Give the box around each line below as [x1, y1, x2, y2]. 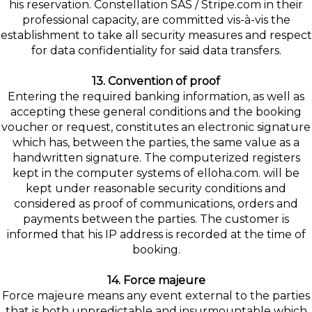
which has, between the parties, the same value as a [13, 136, 299, 149]
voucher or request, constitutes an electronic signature [1, 120, 311, 134]
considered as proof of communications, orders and [14, 197, 298, 210]
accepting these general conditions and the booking [10, 105, 302, 118]
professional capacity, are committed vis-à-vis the [22, 13, 290, 26]
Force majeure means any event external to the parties [2, 289, 310, 302]
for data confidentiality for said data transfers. [31, 44, 281, 57]
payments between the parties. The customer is [23, 212, 289, 226]
